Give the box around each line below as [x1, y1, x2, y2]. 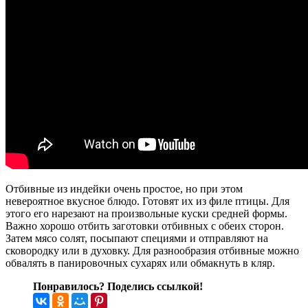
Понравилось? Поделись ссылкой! [33, 280, 203, 292]
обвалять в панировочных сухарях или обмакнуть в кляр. [5, 256, 275, 269]
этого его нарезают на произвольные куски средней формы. [5, 207, 287, 219]
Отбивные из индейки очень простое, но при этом [5, 182, 243, 195]
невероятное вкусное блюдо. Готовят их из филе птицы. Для [5, 195, 289, 207]
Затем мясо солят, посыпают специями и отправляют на [5, 232, 268, 244]
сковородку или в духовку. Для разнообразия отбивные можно [5, 244, 299, 256]
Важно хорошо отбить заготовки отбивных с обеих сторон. [5, 219, 284, 232]
